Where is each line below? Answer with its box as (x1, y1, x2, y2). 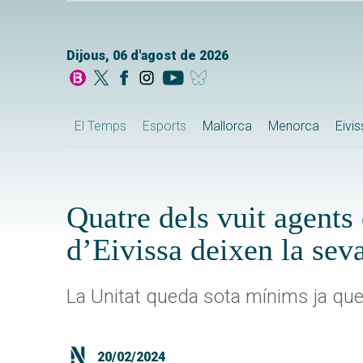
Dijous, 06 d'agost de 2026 (66, 48, 228, 64)
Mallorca (203, 118, 252, 135)
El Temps (75, 118, 126, 135)
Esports (143, 118, 186, 135)
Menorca (268, 118, 319, 135)
